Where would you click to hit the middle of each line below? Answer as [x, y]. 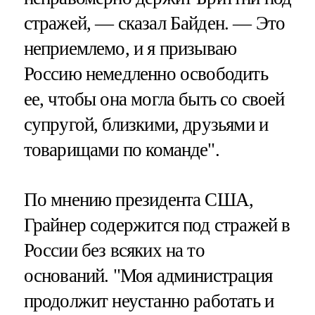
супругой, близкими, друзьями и [146, 124]
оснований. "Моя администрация [148, 275]
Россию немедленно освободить [146, 73]
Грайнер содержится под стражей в [157, 225]
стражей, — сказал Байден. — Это [154, 23]
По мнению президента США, [139, 199]
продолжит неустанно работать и [149, 301]
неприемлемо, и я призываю [130, 48]
